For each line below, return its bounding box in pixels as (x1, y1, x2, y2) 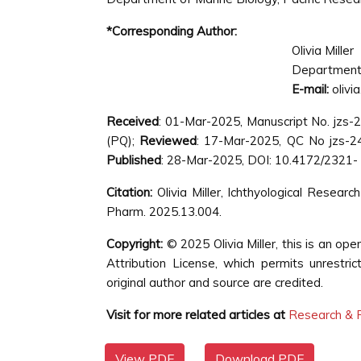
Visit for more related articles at (106, 307, 285, 322)
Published (106, 152, 161, 168)
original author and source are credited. (106, 275, 323, 290)
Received (106, 114, 159, 129)
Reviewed (139, 133, 197, 148)
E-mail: (292, 81, 329, 97)
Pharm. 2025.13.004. (106, 204, 222, 219)
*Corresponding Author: (106, 23, 237, 39)
